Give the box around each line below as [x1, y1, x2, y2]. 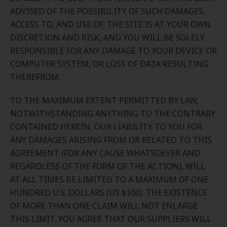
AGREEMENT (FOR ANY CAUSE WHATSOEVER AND [10, 147, 200, 159]
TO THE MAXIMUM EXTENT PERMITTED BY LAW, [10, 95, 199, 106]
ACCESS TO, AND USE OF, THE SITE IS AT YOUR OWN [10, 19, 211, 30]
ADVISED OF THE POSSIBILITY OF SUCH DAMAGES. [10, 6, 205, 17]
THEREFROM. [10, 71, 60, 83]
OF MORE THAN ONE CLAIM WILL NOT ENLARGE [10, 200, 198, 211]
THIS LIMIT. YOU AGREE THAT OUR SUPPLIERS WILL [10, 213, 211, 224]
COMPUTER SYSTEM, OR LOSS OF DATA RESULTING [10, 58, 208, 69]
